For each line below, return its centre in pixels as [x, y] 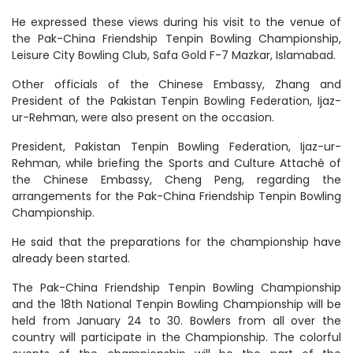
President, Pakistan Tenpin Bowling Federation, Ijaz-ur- [176, 146]
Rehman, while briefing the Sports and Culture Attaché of [176, 163]
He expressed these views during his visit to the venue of [176, 22]
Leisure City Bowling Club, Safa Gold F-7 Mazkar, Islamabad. [174, 55]
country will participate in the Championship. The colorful [176, 337]
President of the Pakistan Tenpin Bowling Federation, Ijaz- [176, 100]
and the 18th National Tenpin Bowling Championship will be [176, 304]
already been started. [71, 258]
